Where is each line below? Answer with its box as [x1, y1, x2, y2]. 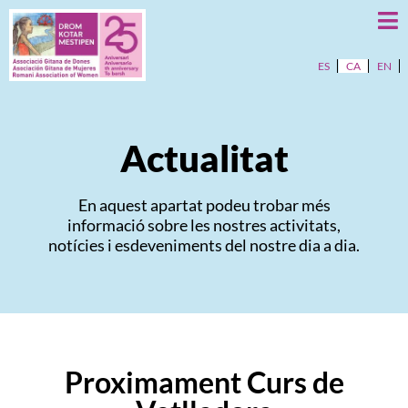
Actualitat [119, 137, 289, 180]
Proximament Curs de [64, 364, 344, 401]
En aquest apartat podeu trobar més [77, 195, 331, 215]
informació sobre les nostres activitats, [67, 215, 341, 235]
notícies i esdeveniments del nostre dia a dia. [48, 235, 360, 255]
